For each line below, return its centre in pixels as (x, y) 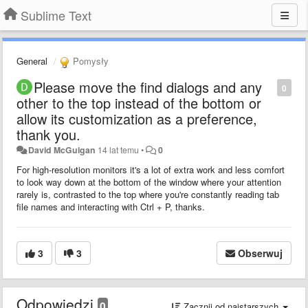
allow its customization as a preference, (137, 118)
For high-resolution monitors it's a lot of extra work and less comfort (151, 169)
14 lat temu (119, 150)
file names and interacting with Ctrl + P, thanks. (111, 206)
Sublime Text (56, 15)
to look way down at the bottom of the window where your (132, 181)
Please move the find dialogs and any (148, 87)
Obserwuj (260, 253)
